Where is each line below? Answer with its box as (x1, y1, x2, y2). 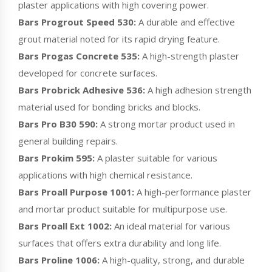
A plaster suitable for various (95, 151, 217, 164)
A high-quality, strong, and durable (100, 253, 245, 266)
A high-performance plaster (134, 185, 251, 198)
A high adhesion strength (145, 83, 251, 96)
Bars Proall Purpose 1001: (18, 185, 134, 198)
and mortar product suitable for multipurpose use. (18, 202, 227, 215)
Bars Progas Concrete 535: (18, 49, 140, 62)
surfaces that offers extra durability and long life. (18, 236, 221, 249)
